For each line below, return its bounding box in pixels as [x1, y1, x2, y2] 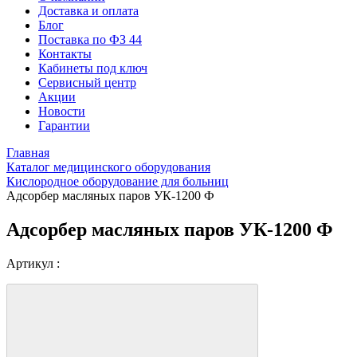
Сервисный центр [38, 76, 136, 89]
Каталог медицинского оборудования [6, 160, 210, 174]
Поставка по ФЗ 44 [38, 33, 142, 46]
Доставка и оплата [38, 4, 139, 18]
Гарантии [38, 119, 90, 132]
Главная [6, 146, 49, 159]
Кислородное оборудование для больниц [6, 175, 229, 188]
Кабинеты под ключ [38, 61, 147, 75]
